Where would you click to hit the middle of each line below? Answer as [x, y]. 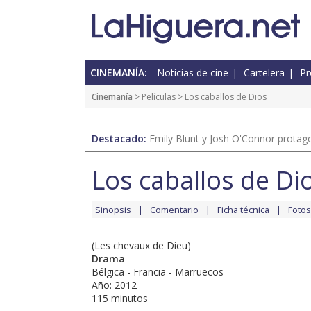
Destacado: [120, 139]
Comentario [174, 210]
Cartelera [264, 73]
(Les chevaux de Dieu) [141, 246]
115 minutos [120, 299]
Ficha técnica [243, 210]
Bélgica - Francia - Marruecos [158, 272]
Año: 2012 [114, 285]
